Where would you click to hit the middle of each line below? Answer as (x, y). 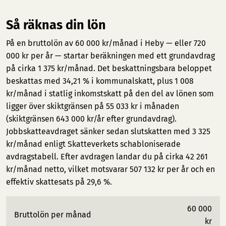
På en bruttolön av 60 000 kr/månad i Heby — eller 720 (106, 43)
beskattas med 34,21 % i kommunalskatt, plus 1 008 (100, 81)
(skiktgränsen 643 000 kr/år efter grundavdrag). (91, 119)
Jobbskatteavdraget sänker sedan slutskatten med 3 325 (108, 131)
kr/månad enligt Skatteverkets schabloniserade (93, 144)
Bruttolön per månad (53, 215)
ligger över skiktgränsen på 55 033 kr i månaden (93, 106)
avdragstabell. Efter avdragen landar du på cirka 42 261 (107, 157)
